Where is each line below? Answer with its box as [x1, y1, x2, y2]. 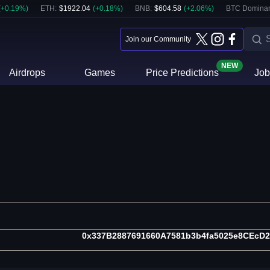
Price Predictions [145, 67, 219, 78]
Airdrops [9, 67, 46, 78]
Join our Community [125, 35, 191, 43]
